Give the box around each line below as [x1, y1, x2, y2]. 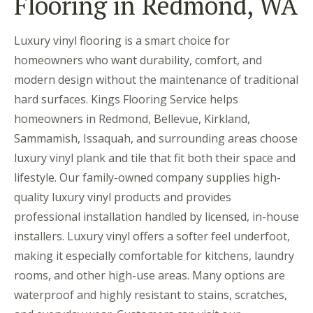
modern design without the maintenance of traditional [14, 71, 298, 87]
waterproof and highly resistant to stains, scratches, [14, 286, 287, 303]
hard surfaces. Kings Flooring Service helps [14, 91, 238, 107]
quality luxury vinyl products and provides [14, 189, 231, 205]
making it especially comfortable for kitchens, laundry [14, 247, 294, 263]
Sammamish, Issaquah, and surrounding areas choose [14, 130, 298, 146]
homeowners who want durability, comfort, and [14, 52, 262, 68]
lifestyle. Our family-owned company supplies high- [14, 169, 281, 185]
